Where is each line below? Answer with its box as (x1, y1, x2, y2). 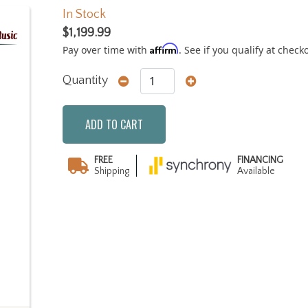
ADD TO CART (85, 115, 143, 133)
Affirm (150, 42, 179, 54)
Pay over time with (63, 43, 150, 56)
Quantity (63, 74, 108, 88)
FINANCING (237, 154, 283, 166)
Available (237, 165, 275, 177)
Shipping (94, 165, 129, 177)
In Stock (63, 7, 106, 21)
